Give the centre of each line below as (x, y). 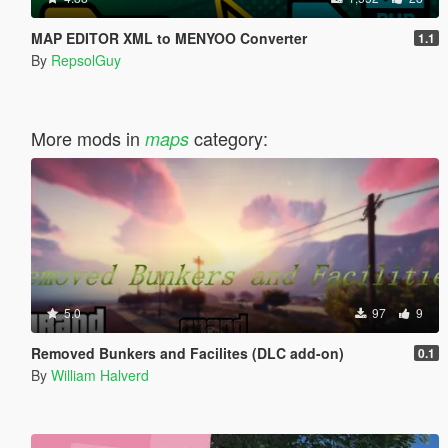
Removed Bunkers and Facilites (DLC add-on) (187, 352)
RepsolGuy (85, 59)
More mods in (87, 137)
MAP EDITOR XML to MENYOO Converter (168, 37)
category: (228, 137)
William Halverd (99, 374)
